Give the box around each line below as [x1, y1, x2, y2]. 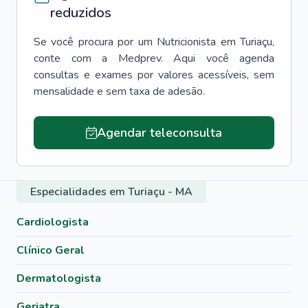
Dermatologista [16, 271, 101, 286]
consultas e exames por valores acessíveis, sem [34, 67, 274, 82]
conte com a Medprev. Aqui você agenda [34, 51, 274, 66]
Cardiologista [16, 214, 89, 230]
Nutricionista [157, 34, 217, 49]
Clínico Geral [16, 243, 85, 258]
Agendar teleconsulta [96, 124, 222, 141]
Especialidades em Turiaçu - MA [30, 184, 192, 199]
